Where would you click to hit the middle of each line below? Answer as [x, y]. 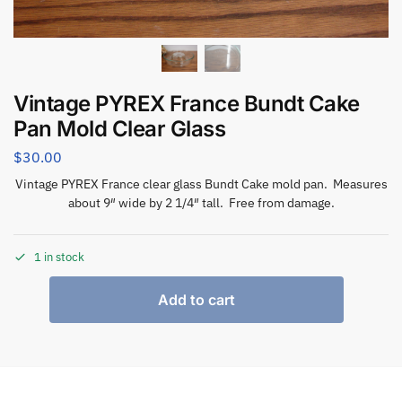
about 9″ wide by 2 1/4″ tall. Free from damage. [201, 203]
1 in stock [59, 257]
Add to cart [197, 299]
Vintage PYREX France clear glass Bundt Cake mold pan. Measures [201, 184]
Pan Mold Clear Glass [119, 128]
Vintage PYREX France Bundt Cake [187, 103]
